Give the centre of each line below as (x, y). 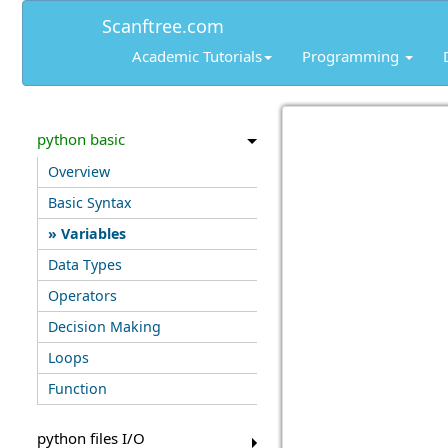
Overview (78, 171)
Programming (352, 56)
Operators (82, 295)
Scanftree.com (162, 26)
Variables (93, 233)
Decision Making (104, 326)
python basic (80, 139)
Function (77, 388)
